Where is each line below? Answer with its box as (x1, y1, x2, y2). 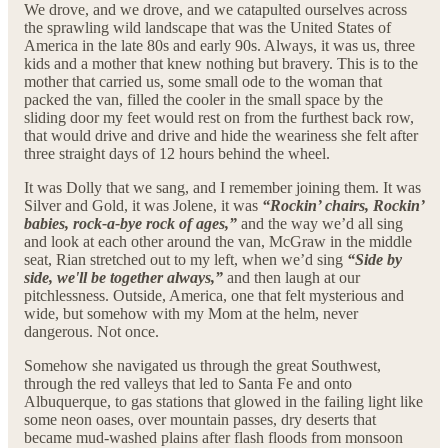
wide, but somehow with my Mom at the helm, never (24, 305, 358, 323)
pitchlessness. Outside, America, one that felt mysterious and (24, 287, 404, 305)
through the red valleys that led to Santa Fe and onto (24, 375, 352, 393)
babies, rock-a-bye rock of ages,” (24, 215, 237, 233)
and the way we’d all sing (237, 215, 403, 233)
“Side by (347, 251, 402, 269)
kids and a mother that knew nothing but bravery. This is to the (24, 55, 418, 73)
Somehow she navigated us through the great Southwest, (24, 357, 381, 375)
